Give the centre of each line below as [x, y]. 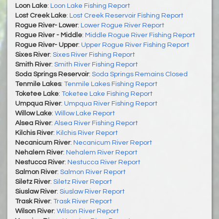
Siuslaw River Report [92, 191]
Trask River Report [83, 201]
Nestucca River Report [104, 162]
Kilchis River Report [87, 133]
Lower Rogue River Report [122, 25]
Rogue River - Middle [49, 35]
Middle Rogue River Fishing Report [140, 35]
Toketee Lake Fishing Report [107, 94]
